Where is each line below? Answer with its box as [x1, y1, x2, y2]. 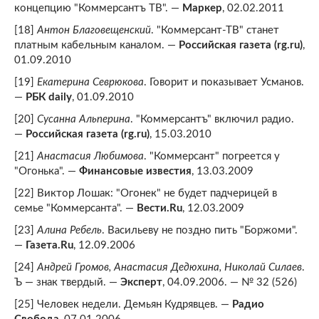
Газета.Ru [26, 240, 73, 251]
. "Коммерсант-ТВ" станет [151, 25, 279, 36]
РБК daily [26, 92, 72, 103]
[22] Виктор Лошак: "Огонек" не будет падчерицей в [14, 188, 277, 199]
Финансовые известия [79, 166, 192, 177]
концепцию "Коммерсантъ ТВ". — [14, 3, 182, 14]
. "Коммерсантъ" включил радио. [130, 114, 294, 125]
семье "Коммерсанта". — [14, 203, 137, 214]
